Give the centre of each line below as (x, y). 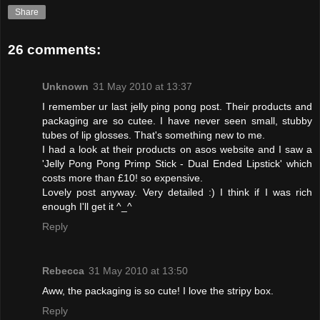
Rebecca (63, 271)
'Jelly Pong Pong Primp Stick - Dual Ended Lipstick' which (177, 164)
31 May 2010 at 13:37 (142, 87)
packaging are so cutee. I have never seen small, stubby (177, 121)
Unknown (65, 87)
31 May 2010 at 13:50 (138, 271)
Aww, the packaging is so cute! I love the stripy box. (158, 291)
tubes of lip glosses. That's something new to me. (154, 135)
